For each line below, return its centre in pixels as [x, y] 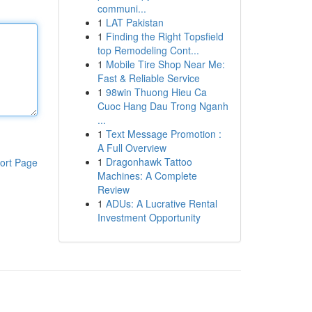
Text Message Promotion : [163, 134]
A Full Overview [132, 148]
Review [113, 189]
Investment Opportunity [149, 217]
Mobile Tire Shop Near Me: [165, 64]
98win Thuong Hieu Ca [156, 92]
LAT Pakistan [134, 22]
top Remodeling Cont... [148, 50]
